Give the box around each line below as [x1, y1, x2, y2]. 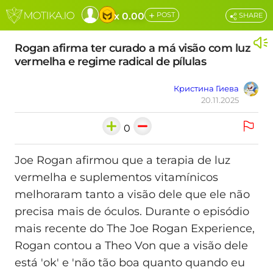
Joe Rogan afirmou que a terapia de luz [15, 154, 230, 168]
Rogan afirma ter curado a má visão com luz [15, 41, 250, 55]
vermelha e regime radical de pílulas [15, 55, 206, 68]
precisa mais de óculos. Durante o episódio [15, 205, 249, 219]
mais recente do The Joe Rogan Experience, [15, 222, 255, 236]
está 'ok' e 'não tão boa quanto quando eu [15, 256, 245, 270]
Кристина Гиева [174, 83, 239, 93]
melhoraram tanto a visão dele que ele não [15, 188, 250, 202]
